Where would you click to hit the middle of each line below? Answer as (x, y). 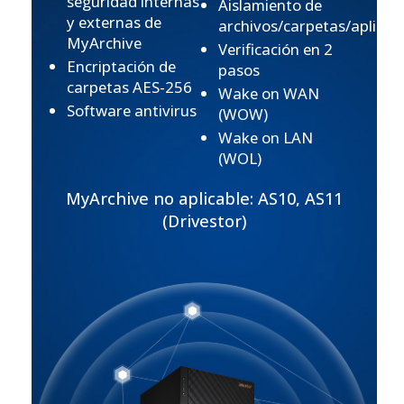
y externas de (115, 23)
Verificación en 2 (276, 50)
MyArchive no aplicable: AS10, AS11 (204, 198)
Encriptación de (122, 67)
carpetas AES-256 (130, 87)
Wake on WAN (269, 94)
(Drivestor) (204, 220)
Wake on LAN (266, 137)
